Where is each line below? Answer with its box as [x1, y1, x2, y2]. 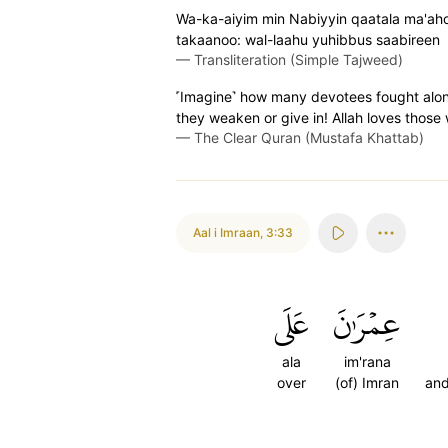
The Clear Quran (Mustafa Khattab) [194, 129, 424, 146]
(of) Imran [335, 374, 399, 391]
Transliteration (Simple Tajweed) [194, 51, 403, 68]
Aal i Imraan [193, 225, 260, 240]
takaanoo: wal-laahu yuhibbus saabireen [176, 31, 440, 48]
